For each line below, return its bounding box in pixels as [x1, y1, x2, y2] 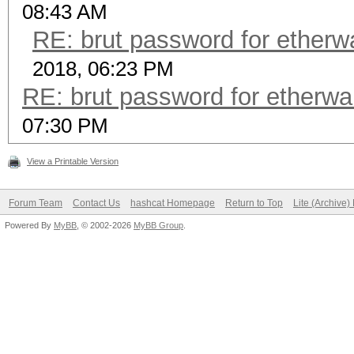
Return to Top [225, 198, 283, 209]
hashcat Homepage [130, 198, 215, 209]
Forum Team [9, 198, 62, 209]
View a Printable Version [27, 156, 119, 166]
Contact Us [73, 198, 120, 209]
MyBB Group [134, 220, 183, 230]
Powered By [5, 220, 54, 230]
